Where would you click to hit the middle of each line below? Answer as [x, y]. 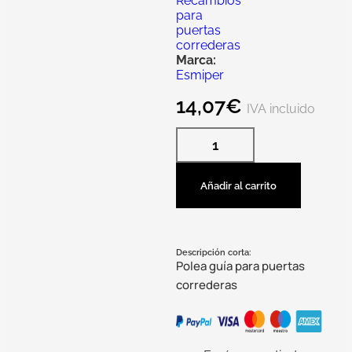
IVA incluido [281, 108]
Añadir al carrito [238, 185]
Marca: [196, 60]
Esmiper [200, 75]
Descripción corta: [213, 252]
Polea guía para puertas [240, 266]
